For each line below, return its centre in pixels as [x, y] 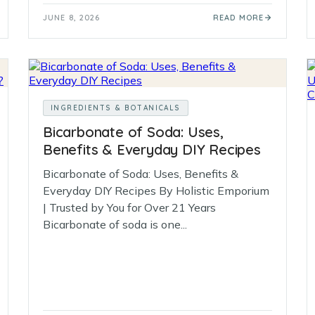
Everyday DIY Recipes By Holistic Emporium [156, 191]
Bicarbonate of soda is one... [115, 224]
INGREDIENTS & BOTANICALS [116, 108]
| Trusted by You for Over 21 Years [129, 207]
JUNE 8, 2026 [72, 18]
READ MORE [238, 18]
